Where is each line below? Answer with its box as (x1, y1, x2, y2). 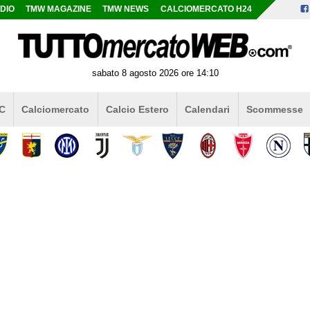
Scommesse (246, 103, 303, 115)
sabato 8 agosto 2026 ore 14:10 (91, 67, 219, 78)
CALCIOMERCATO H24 (160, 5, 252, 13)
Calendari (185, 103, 230, 115)
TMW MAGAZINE (26, 5, 92, 13)
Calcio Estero (105, 103, 169, 115)
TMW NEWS (102, 5, 149, 13)
